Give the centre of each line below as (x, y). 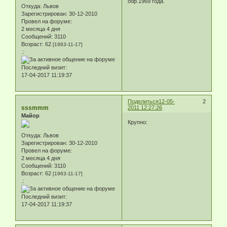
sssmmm (35, 108)
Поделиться (143, 101)
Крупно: (138, 122)
